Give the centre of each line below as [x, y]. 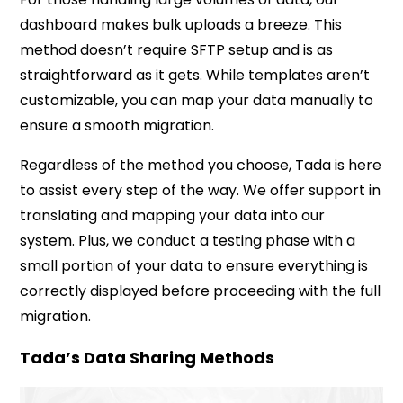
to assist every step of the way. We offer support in [201, 191]
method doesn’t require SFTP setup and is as [177, 50]
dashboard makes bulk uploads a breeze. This [181, 25]
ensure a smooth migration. [117, 126]
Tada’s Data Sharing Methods [148, 358]
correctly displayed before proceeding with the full [201, 291]
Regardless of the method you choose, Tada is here [201, 166]
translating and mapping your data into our [173, 216]
